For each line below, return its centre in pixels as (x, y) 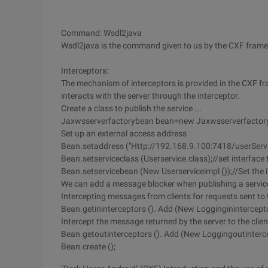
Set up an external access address (124, 133)
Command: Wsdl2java (101, 33)
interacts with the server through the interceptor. (150, 96)
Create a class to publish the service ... (131, 108)
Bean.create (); (88, 246)
